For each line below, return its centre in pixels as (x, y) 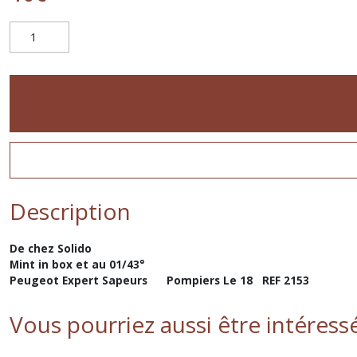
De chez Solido (52, 248)
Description (70, 211)
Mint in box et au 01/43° (77, 264)
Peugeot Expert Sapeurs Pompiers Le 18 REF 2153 (159, 280)
